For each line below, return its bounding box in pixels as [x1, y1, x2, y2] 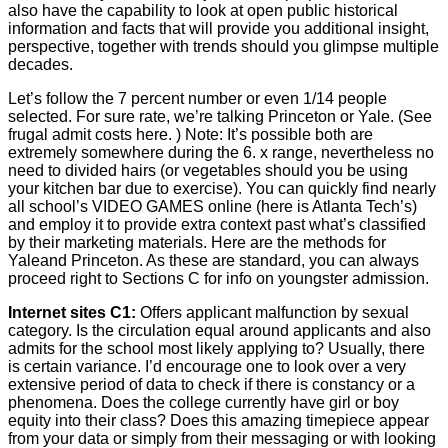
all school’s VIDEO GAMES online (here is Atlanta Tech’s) [8, 197, 417, 215]
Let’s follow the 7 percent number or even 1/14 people [8, 89, 387, 107]
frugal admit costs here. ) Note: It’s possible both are [8, 125, 373, 143]
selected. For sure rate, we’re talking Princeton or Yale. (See [8, 107, 432, 125]
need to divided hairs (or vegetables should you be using [8, 161, 408, 179]
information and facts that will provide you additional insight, [8, 19, 429, 37]
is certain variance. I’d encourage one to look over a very [8, 357, 406, 375]
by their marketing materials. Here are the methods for [8, 233, 386, 251]
